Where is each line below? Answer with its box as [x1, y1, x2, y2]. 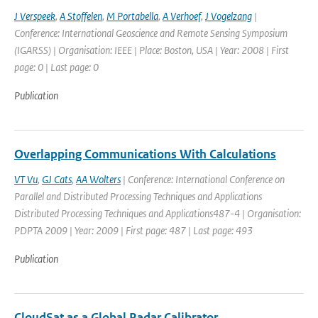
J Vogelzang [205, 9, 252, 23]
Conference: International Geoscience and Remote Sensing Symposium [14, 26, 287, 40]
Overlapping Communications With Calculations [14, 146, 276, 162]
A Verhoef [163, 9, 201, 23]
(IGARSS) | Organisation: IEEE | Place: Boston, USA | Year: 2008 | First [14, 43, 289, 57]
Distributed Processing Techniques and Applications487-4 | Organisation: [14, 207, 301, 220]
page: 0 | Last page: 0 [14, 60, 99, 74]
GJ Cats [42, 172, 72, 186]
